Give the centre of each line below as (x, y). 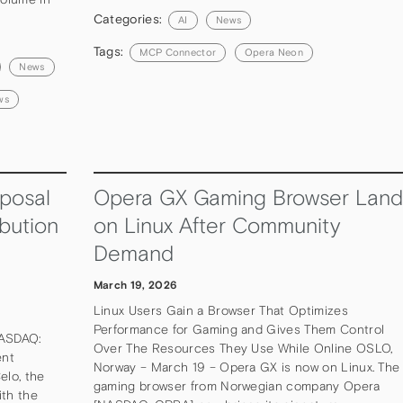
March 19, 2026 (135, 285)
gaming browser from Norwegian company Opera (237, 385)
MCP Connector (178, 52)
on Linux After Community (216, 226)
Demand (136, 254)
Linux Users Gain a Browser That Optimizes (220, 310)
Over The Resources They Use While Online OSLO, (243, 348)
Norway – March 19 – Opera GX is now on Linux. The (246, 367)
